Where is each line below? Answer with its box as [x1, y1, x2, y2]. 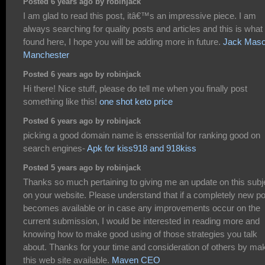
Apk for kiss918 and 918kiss [87, 143, 196, 153]
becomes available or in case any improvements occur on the [23, 202, 260, 213]
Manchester [23, 49, 69, 60]
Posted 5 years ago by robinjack [23, 164, 141, 173]
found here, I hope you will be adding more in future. [23, 36, 223, 47]
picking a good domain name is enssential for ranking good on [23, 130, 260, 140]
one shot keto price [99, 96, 173, 106]
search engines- [23, 143, 87, 153]
